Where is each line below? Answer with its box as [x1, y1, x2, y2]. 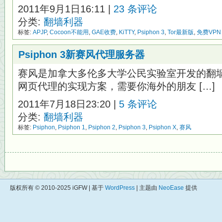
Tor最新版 [167, 29, 194, 36]
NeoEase [159, 184, 184, 191]
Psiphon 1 [58, 124, 85, 131]
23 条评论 [113, 3, 157, 14]
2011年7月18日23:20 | [18, 99, 119, 110]
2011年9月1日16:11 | [18, 3, 113, 14]
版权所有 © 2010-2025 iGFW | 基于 [10, 184, 105, 191]
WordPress [105, 184, 135, 191]
